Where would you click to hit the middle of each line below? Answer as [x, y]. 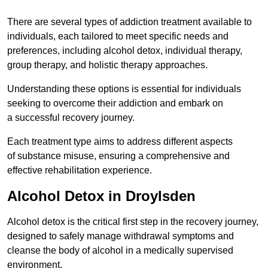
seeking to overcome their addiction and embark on [115, 103]
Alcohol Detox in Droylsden [101, 196]
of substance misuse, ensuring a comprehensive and [118, 156]
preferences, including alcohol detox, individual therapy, [125, 51]
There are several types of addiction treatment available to [130, 22]
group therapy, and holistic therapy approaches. [107, 65]
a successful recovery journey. [71, 118]
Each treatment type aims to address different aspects [120, 142]
